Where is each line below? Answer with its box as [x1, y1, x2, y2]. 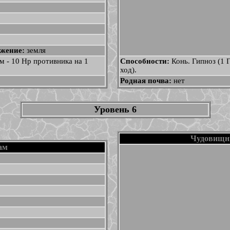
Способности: [120, 57, 171, 65]
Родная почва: [120, 76, 174, 85]
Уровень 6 [93, 104, 137, 114]
